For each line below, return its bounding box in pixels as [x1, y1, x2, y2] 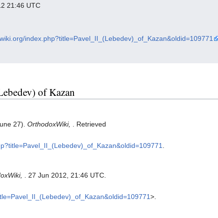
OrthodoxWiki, [27, 120, 73, 128]
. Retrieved [73, 120, 106, 128]
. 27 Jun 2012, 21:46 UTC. [24, 171, 106, 180]
